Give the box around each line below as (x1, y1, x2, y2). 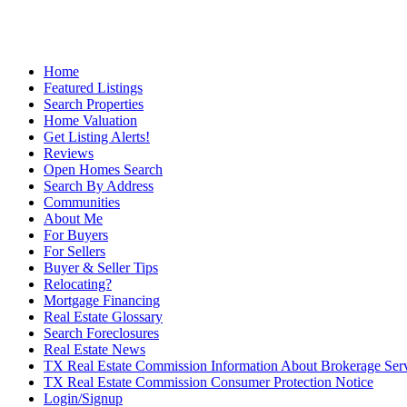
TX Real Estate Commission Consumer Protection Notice (44, 373, 373, 390)
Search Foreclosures (44, 324, 159, 341)
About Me (44, 210, 103, 226)
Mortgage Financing (44, 292, 160, 308)
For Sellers (44, 243, 105, 259)
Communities (44, 194, 120, 210)
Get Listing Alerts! (44, 128, 150, 144)
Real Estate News (44, 341, 145, 357)
